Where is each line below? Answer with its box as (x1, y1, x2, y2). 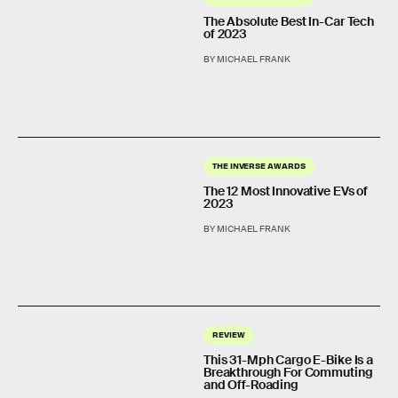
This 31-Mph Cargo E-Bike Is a (203, 351, 373, 368)
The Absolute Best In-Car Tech (203, 13, 374, 30)
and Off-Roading (203, 376, 298, 393)
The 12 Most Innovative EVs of (203, 182, 368, 199)
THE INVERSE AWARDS (212, 159, 306, 171)
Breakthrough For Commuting (203, 363, 373, 380)
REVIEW (212, 328, 245, 339)
